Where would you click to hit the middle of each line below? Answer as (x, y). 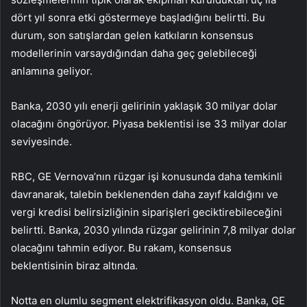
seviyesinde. (41, 142)
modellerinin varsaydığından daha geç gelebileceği (134, 53)
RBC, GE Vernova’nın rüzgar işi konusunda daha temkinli (147, 177)
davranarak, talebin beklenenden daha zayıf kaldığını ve (145, 195)
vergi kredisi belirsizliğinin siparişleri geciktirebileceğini (147, 212)
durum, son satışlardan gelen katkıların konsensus (132, 36)
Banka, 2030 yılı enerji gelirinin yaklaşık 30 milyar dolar (144, 106)
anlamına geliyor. (52, 71)
